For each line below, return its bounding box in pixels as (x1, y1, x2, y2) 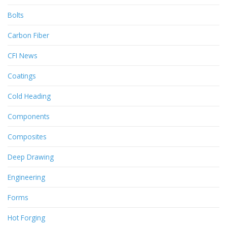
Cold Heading (8, 91, 51, 101)
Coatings (8, 71, 36, 81)
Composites (8, 132, 47, 142)
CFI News (8, 51, 37, 61)
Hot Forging (8, 213, 45, 223)
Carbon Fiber (8, 30, 49, 41)
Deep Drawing (8, 152, 54, 162)
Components (8, 111, 50, 122)
